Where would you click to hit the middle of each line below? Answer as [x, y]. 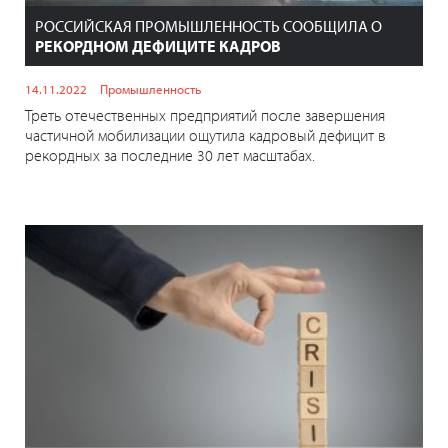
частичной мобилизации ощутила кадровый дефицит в [205, 134]
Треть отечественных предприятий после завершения [205, 114]
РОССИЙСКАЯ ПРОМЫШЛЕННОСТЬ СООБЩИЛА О [208, 25]
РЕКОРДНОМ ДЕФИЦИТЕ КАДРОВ [158, 45]
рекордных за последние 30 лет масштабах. [170, 154]
